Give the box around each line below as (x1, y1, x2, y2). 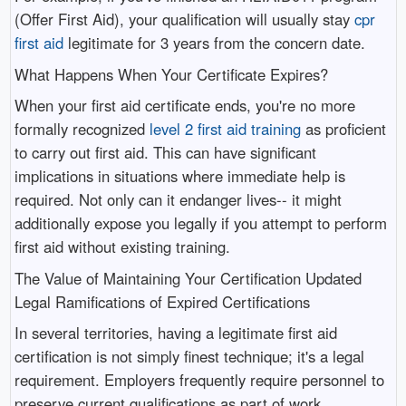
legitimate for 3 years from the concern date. (63, 32, 365, 54)
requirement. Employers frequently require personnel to (14, 368, 384, 391)
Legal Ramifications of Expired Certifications (14, 290, 310, 313)
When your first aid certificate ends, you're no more (14, 94, 355, 117)
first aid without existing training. (14, 236, 230, 258)
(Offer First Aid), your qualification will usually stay (14, 8, 354, 31)
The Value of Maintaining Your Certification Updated (14, 266, 362, 289)
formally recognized (14, 118, 150, 140)
